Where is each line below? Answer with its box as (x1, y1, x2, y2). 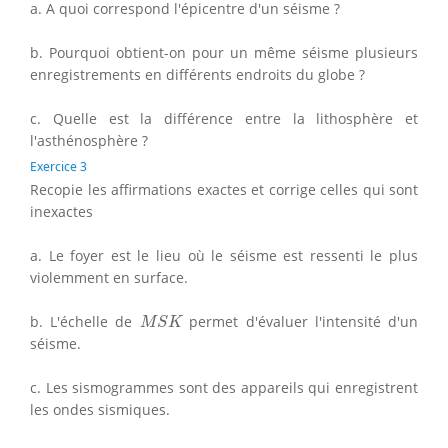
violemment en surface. (30, 267, 188, 287)
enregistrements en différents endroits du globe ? (30, 64, 365, 84)
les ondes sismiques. (30, 399, 170, 419)
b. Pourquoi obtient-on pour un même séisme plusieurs (30, 42, 418, 62)
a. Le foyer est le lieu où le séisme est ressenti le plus (30, 245, 418, 265)
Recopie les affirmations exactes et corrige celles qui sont (30, 179, 418, 199)
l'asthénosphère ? (30, 130, 148, 150)
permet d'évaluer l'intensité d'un (182, 311, 419, 331)
